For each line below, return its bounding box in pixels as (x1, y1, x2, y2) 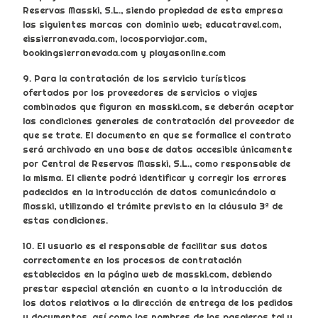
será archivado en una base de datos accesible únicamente (23, 143, 292, 155)
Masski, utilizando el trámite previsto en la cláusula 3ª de (23, 200, 283, 212)
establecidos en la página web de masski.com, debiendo (23, 268, 272, 280)
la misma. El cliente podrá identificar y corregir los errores (23, 172, 287, 184)
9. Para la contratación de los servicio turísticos (23, 72, 246, 84)
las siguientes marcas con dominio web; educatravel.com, (23, 18, 281, 31)
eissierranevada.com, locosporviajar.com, (23, 33, 207, 45)
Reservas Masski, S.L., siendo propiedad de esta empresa (23, 4, 283, 16)
